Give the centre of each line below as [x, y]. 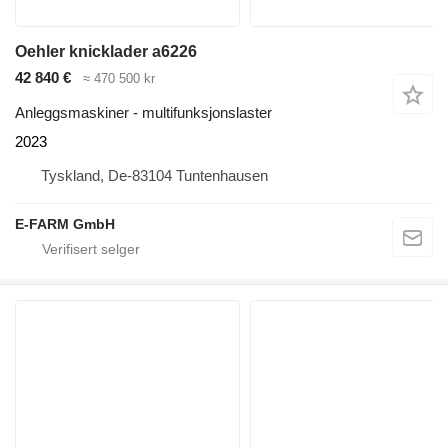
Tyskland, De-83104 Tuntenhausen [154, 175]
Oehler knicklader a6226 [106, 52]
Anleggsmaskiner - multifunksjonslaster [143, 112]
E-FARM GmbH [65, 223]
